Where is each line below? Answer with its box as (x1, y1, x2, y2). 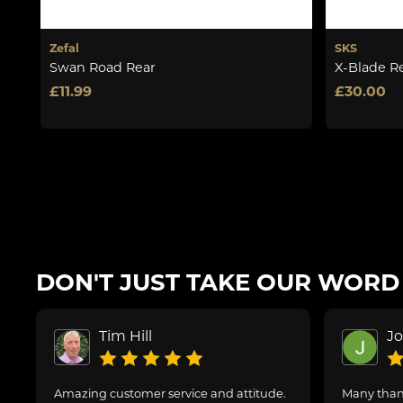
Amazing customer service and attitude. (54, 385, 286, 400)
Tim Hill (99, 327, 152, 345)
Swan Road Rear (49, 59, 156, 76)
